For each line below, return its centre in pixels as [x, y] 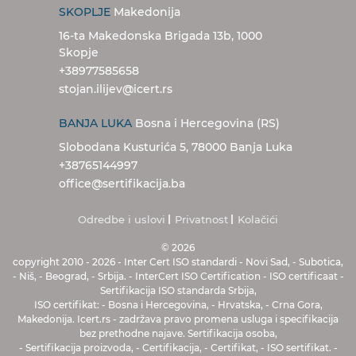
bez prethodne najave [131, 334]
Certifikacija [169, 348]
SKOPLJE [85, 12]
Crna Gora [294, 305]
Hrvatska [238, 305]
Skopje [79, 53]
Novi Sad [265, 262]
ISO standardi [205, 262]
